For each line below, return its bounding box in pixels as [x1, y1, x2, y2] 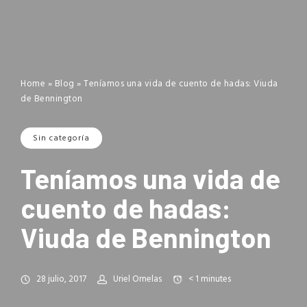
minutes [201, 272, 231, 287]
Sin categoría [33, 131, 90, 145]
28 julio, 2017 [36, 272, 86, 287]
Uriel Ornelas [113, 272, 162, 287]
